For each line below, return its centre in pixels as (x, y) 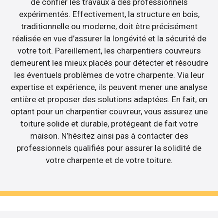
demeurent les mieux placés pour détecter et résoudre (109, 63)
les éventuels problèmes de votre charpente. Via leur (109, 75)
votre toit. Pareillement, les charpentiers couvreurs (109, 51)
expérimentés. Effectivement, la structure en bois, (109, 14)
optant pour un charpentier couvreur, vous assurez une (109, 112)
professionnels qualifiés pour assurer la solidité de (109, 148)
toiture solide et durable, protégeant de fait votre (109, 124)
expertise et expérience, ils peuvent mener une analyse (109, 87)
